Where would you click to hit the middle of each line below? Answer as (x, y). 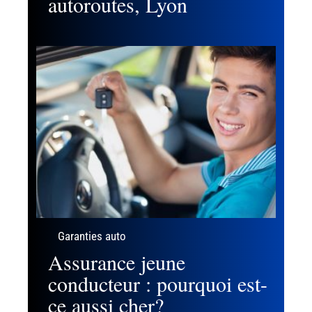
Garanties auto (92, 237)
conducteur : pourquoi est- (158, 284)
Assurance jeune (117, 262)
